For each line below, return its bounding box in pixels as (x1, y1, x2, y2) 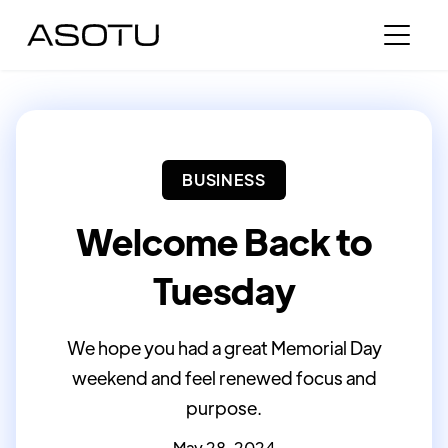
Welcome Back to (76, 217, 372, 264)
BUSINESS (182, 169, 266, 190)
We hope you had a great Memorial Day (66, 336, 382, 359)
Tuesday (152, 266, 296, 313)
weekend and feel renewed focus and (71, 366, 377, 389)
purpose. (186, 396, 262, 419)
